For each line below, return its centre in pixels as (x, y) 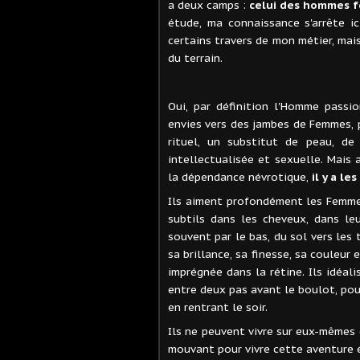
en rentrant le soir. (218, 307)
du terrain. (197, 57)
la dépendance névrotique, (238, 176)
